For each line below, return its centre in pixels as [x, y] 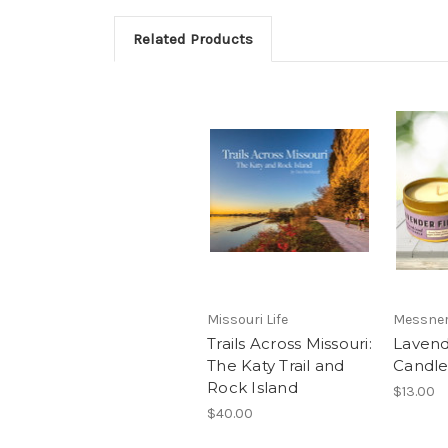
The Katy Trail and [276, 366]
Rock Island [252, 388]
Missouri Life [247, 320]
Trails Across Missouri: [289, 344]
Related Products [192, 38]
